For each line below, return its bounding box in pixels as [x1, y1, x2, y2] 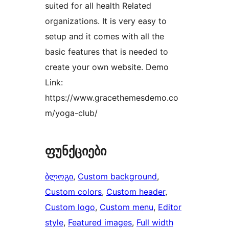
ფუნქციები [45, 144, 106, 159]
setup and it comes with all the [45, 31, 164, 42]
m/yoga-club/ [45, 108, 98, 119]
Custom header [106, 187, 165, 197]
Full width [136, 217, 173, 228]
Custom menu [100, 202, 153, 213]
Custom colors [45, 187, 102, 197]
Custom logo [45, 202, 95, 213]
